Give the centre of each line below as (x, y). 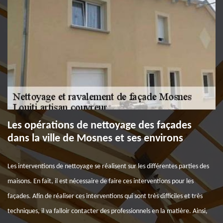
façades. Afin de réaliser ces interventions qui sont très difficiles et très (105, 196)
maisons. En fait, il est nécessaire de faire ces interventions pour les (101, 181)
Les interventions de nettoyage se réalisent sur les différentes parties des (108, 167)
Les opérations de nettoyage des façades (100, 126)
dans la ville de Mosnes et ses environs (95, 139)
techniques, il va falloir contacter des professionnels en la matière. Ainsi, (108, 211)
